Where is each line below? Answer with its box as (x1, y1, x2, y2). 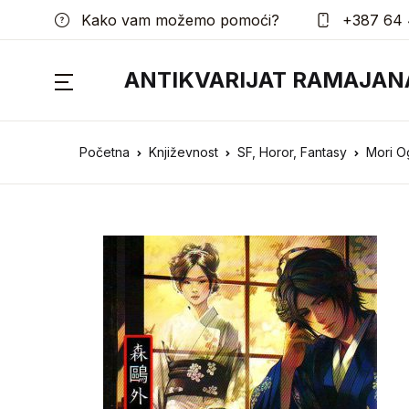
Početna (79, 144, 130, 160)
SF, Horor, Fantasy (237, 144, 347, 160)
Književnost (149, 144, 218, 160)
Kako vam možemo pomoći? (77, 10, 279, 29)
